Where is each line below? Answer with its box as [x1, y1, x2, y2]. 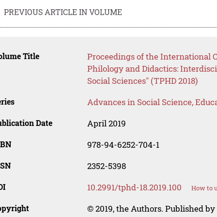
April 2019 [87, 118, 126, 129]
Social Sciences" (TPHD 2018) [87, 75, 198, 87]
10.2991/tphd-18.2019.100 [87, 182, 182, 193]
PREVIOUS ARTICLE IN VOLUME [4, 6, 123, 17]
